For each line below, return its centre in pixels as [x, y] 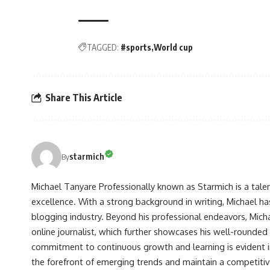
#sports [136, 47]
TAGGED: [103, 47]
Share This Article [84, 98]
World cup [173, 47]
